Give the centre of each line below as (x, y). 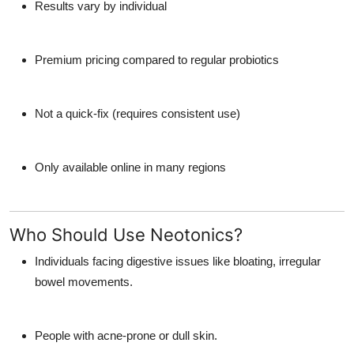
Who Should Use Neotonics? (126, 235)
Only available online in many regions (130, 168)
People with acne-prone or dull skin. (126, 336)
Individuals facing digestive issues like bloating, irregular (178, 262)
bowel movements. (84, 282)
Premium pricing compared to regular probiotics (157, 60)
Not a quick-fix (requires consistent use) (137, 114)
